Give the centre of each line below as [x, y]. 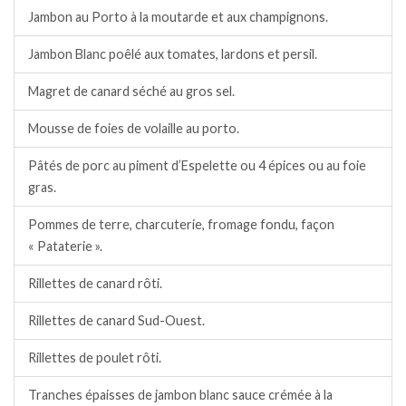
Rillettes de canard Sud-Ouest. [116, 320]
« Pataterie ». [65, 246]
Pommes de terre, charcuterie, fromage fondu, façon [181, 224]
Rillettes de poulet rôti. [95, 357]
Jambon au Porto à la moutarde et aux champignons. [178, 16]
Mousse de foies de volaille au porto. [134, 128]
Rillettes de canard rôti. [95, 283]
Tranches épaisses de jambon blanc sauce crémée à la [180, 394]
